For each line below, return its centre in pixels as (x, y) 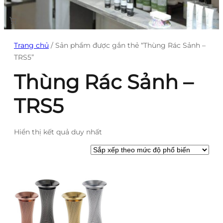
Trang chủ (31, 45)
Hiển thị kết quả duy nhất (58, 132)
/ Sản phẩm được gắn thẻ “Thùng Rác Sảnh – (127, 45)
